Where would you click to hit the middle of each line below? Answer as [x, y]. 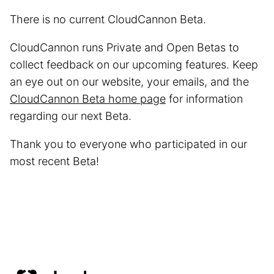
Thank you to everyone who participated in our [128, 144]
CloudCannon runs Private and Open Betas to [124, 47]
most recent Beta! [54, 161]
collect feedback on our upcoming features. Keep [134, 65]
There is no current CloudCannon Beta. [108, 19]
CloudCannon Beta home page [88, 99]
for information [204, 99]
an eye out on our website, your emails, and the [129, 82]
